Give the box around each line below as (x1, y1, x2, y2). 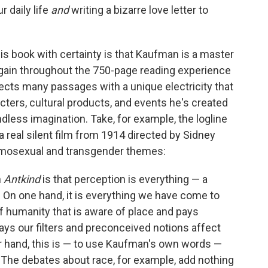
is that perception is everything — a (40, 173, 208, 185)
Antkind (4, 173, 40, 185)
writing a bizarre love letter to (69, 4, 208, 16)
